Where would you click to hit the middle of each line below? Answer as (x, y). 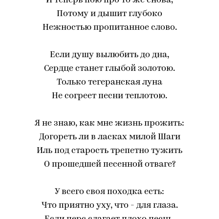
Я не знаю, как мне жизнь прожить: (109, 123)
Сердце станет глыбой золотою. (109, 69)
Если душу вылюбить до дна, (109, 55)
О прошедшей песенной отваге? (109, 164)
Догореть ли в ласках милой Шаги (109, 137)
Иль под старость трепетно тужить (109, 151)
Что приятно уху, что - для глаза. (109, 206)
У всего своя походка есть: (109, 192)
